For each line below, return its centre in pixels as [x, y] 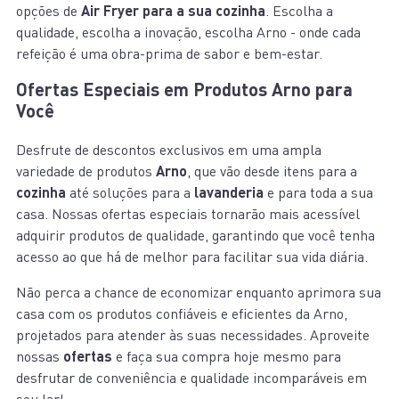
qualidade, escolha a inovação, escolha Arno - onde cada [188, 33]
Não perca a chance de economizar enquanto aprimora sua [199, 293]
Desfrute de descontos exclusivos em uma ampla [169, 150]
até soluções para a [130, 193]
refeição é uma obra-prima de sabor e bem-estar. [169, 54]
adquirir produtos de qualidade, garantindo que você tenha [195, 236]
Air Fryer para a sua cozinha [173, 11]
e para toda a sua [318, 193]
